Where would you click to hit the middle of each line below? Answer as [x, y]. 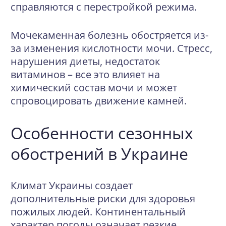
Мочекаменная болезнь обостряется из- [109, 35]
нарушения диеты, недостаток [85, 61]
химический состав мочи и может [94, 88]
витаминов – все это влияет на [85, 74]
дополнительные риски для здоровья [103, 199]
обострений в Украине [99, 154]
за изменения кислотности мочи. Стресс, [111, 48]
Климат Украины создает [72, 185]
